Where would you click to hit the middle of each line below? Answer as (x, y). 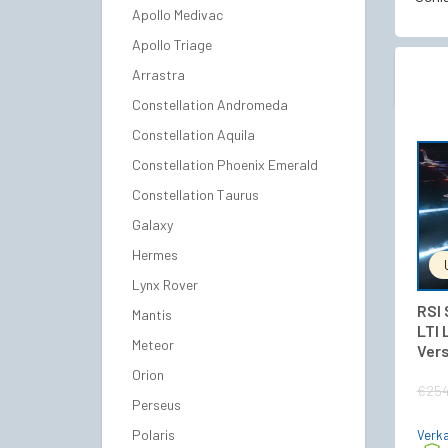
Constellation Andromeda (210, 104)
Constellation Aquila (193, 134)
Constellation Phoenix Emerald (225, 164)
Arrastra (158, 74)
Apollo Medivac (177, 14)
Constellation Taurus (195, 194)
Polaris (153, 434)
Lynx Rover (165, 284)
